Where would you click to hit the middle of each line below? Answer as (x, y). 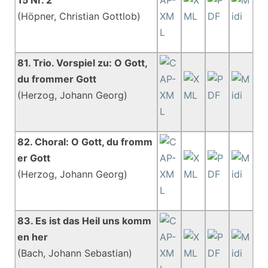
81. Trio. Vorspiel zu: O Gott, (83, 63)
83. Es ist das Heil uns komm (85, 221)
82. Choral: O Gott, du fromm (85, 142)
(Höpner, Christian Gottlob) (79, 16)
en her (33, 237)
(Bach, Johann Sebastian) (75, 253)
